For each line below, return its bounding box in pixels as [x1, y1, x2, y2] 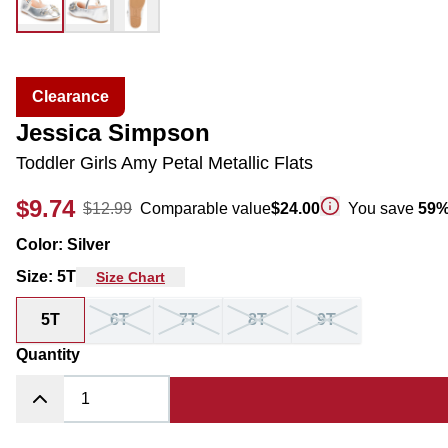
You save [348, 200, 418, 217]
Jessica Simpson [16, 119, 210, 146]
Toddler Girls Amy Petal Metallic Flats [16, 153, 313, 173]
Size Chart [96, 269, 165, 285]
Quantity [16, 346, 80, 363]
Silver [67, 236, 110, 253]
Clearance [32, 88, 109, 105]
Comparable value [140, 200, 271, 217]
